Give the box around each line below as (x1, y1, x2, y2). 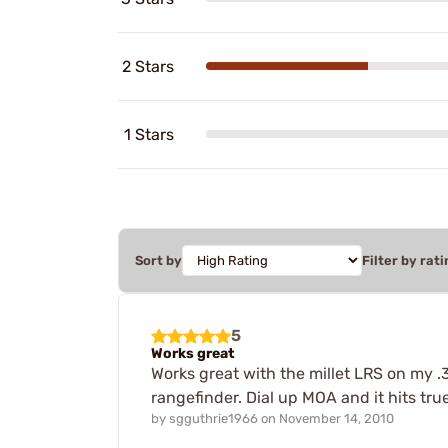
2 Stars (122, 56, 174, 76)
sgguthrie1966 (169, 410, 258, 426)
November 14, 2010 (279, 410, 394, 426)
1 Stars (124, 124, 174, 144)
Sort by (135, 252, 182, 268)
